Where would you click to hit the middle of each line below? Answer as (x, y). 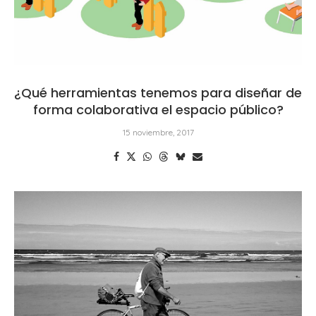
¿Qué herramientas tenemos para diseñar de (158, 92)
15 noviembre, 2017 (158, 132)
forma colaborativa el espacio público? (158, 109)
